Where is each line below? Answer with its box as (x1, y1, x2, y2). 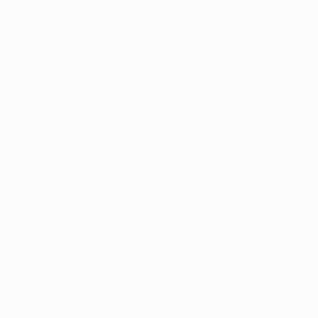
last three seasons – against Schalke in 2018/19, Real (17, 54, 287, 70)
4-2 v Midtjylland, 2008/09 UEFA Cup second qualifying (17, 202, 299, 218)
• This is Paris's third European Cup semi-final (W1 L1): (17, 281, 297, 297)
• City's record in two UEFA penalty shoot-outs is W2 (17, 168, 285, 184)
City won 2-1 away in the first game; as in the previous (17, 105, 292, 121)
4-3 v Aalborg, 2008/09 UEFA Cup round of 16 (17, 236, 247, 252)
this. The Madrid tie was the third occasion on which (17, 88, 285, 104)
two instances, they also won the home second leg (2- (17, 122, 295, 138)
